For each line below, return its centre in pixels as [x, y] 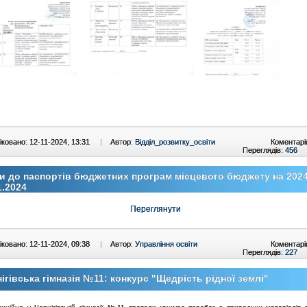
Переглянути [155, 209]
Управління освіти [166, 244]
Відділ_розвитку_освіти [175, 142]
